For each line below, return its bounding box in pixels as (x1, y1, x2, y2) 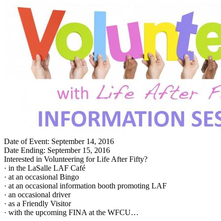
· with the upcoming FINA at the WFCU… (4, 208, 139, 217)
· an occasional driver (4, 190, 71, 199)
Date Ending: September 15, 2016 (4, 146, 110, 154)
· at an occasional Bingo (4, 172, 79, 181)
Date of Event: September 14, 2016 (4, 137, 114, 146)
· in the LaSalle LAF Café (4, 163, 85, 172)
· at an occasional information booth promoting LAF (4, 181, 167, 190)
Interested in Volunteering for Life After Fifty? (4, 154, 147, 163)
